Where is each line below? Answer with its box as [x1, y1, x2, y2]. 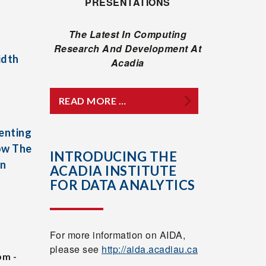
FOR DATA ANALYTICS [49, 177, 195, 193]
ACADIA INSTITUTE [49, 163, 177, 179]
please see [49, 242, 102, 256]
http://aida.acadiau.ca [102, 242, 198, 256]
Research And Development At [53, 42, 201, 55]
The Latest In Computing [68, 27, 186, 41]
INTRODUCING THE [49, 148, 177, 164]
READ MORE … [58, 95, 126, 106]
